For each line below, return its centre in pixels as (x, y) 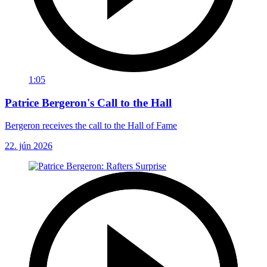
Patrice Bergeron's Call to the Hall (88, 103)
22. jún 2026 (29, 146)
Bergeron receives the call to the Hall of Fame (91, 126)
